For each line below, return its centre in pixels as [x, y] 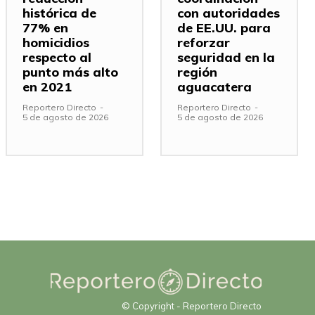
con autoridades [229, 13]
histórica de [59, 13]
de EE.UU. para [224, 27]
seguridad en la [226, 57]
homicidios [56, 42]
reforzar [204, 42]
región [197, 72]
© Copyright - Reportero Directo [191, 306]
